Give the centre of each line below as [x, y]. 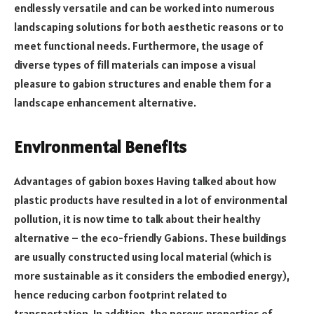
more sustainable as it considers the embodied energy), [152, 276]
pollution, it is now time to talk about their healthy [137, 219]
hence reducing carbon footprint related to [121, 295]
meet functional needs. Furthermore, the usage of [139, 46]
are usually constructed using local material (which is [143, 257]
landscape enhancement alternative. [105, 103]
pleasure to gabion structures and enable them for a [143, 84]
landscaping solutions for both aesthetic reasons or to [149, 27]
